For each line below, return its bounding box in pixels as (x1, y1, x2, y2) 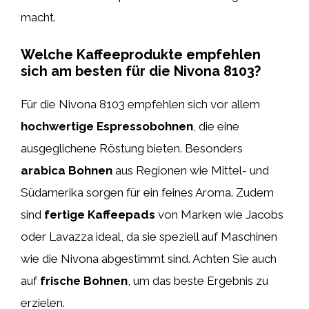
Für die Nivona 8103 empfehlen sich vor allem (21, 97, 260, 111)
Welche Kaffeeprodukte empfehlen (21, 46, 261, 63)
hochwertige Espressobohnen (21, 119, 193, 133)
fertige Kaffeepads (44, 207, 155, 221)
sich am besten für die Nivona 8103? (21, 62, 261, 79)
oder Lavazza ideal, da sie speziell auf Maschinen (21, 229, 277, 243)
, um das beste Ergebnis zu (128, 273, 268, 288)
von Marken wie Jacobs (155, 207, 283, 221)
